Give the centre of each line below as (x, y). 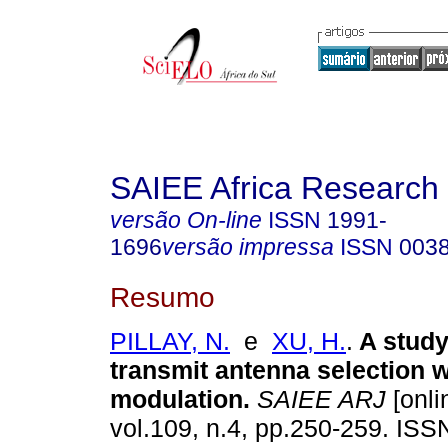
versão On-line (186, 220)
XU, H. (309, 341)
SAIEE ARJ (318, 399)
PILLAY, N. (170, 341)
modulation (176, 399)
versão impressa (248, 247)
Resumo (162, 296)
